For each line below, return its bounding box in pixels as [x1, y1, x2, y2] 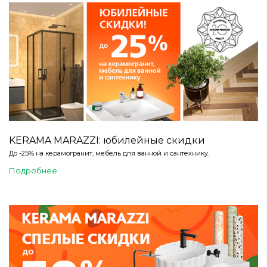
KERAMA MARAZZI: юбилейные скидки [9, 135, 205, 147]
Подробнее [9, 166, 57, 176]
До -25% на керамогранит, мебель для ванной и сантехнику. [9, 149, 209, 158]
